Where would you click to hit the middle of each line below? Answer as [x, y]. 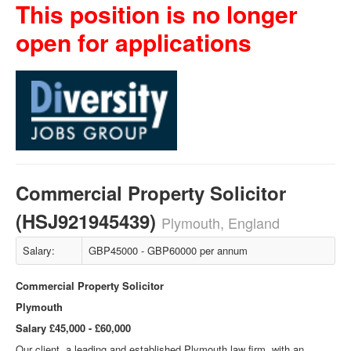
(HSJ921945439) [89, 221]
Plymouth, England [221, 223]
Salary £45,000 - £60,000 [73, 328]
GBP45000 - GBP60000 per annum [168, 250]
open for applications [134, 42]
